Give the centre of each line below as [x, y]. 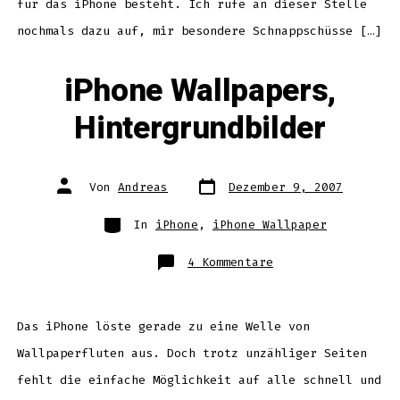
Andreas [143, 187]
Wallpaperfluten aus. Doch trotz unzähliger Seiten [192, 354]
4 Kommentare [230, 262]
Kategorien [137, 218]
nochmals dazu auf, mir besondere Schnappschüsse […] [199, 31]
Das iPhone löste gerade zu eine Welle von [163, 327]
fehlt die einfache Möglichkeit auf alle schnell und [199, 380]
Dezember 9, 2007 [286, 187]
